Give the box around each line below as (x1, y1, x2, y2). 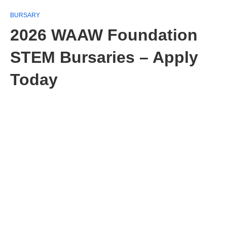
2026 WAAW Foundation (10, 26, 198, 44)
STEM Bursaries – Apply (10, 48, 198, 66)
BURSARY (10, 12, 40, 19)
